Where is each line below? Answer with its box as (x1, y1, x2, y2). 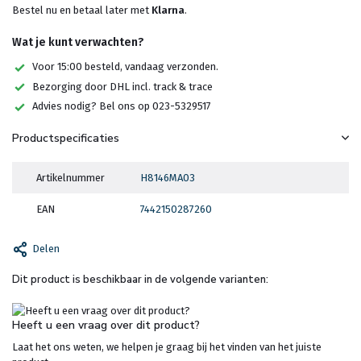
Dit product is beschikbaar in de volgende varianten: (12, 272, 268, 287)
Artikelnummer (36, 171, 105, 184)
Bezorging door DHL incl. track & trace (32, 80, 213, 93)
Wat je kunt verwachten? (12, 35, 144, 49)
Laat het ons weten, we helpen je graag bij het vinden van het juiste (12, 340, 322, 353)
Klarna (151, 4, 185, 16)
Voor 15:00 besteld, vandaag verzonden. (32, 60, 218, 73)
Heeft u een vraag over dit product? (12, 317, 200, 333)
